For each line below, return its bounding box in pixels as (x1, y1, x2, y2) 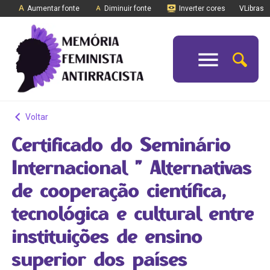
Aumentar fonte (25, 4, 80, 13)
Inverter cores (177, 4, 225, 13)
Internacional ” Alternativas (11, 155, 251, 180)
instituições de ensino (11, 224, 202, 248)
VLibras (239, 4, 264, 13)
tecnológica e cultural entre (11, 201, 254, 225)
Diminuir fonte (102, 4, 151, 13)
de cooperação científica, (11, 178, 226, 202)
